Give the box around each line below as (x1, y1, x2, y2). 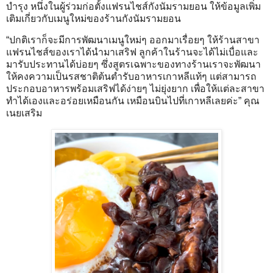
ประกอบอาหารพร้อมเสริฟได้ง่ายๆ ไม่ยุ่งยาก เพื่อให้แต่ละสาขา (6, 83, 264, 94)
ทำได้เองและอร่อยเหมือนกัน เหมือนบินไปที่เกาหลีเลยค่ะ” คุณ (6, 96, 260, 107)
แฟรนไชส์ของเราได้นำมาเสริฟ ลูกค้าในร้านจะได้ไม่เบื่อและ (6, 47, 258, 58)
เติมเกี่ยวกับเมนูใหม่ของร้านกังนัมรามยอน (6, 13, 181, 24)
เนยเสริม (6, 108, 42, 119)
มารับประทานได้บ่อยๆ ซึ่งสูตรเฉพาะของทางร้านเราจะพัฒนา (6, 59, 261, 70)
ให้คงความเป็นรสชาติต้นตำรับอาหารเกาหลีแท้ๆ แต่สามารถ (6, 71, 257, 82)
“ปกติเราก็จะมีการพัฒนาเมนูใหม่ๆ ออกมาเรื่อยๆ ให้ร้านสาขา (6, 35, 260, 46)
